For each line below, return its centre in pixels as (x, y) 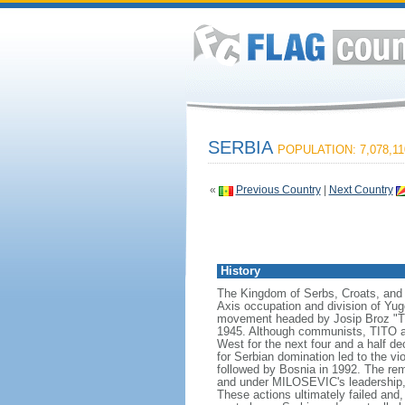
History (240, 271)
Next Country (361, 190)
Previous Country (278, 190)
